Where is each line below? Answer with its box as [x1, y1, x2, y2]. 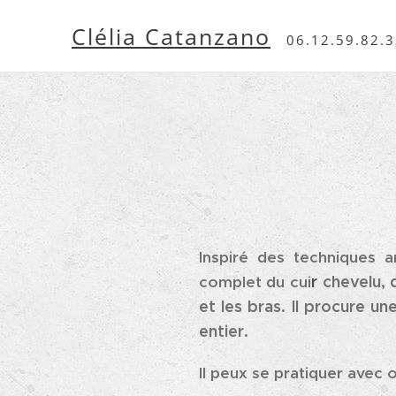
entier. [198, 321, 248, 341]
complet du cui [198, 272, 311, 292]
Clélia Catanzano [72, 20, 270, 51]
